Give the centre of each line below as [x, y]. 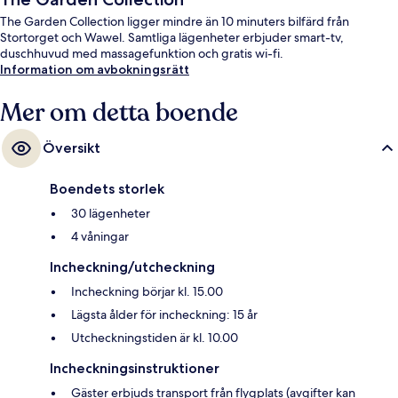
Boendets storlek [107, 188]
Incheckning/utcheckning [132, 267]
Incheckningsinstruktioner [135, 368]
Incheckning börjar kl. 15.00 [147, 291]
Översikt [72, 147]
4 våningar [100, 236]
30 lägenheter [111, 213]
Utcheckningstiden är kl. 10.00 [155, 337]
